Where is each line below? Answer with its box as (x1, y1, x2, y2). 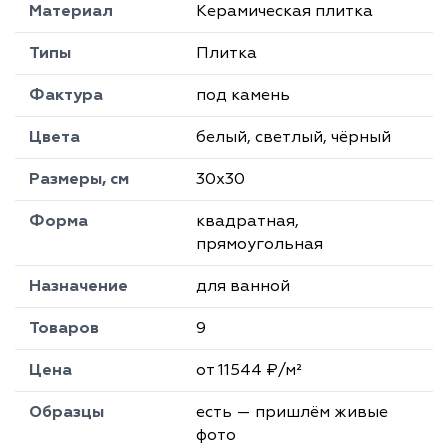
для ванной (196, 276, 291, 296)
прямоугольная (196, 234, 324, 254)
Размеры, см (29, 169, 130, 189)
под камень (196, 85, 291, 105)
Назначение (29, 276, 129, 296)
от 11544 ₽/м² (196, 360, 303, 380)
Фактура (29, 85, 104, 105)
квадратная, (196, 211, 300, 231)
